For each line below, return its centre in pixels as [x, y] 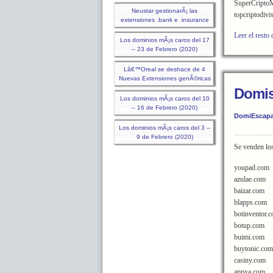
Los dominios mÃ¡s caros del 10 [165, 98]
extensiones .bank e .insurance [165, 20]
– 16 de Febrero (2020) [165, 108]
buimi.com [249, 237]
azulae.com [250, 179]
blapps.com [250, 202]
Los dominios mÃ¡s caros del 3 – [165, 128]
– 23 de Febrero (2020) [165, 49]
